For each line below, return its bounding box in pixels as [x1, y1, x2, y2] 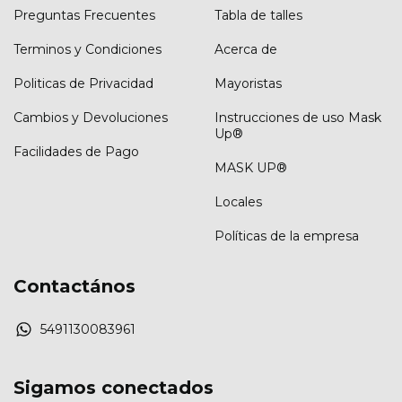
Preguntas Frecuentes [13, 7, 155, 24]
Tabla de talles [214, 7, 302, 24]
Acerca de [214, 41, 277, 58]
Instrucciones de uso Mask [214, 109, 381, 127]
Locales [214, 194, 262, 211]
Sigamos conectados [13, 376, 214, 398]
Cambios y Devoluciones [13, 109, 168, 127]
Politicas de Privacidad [13, 75, 153, 92]
